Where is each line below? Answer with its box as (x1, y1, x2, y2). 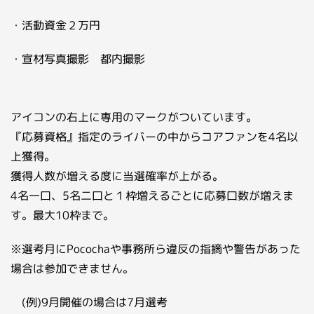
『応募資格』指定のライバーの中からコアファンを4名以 (11, 129, 298, 144)
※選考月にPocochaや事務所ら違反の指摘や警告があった (11, 241, 301, 257)
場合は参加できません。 (11, 261, 134, 276)
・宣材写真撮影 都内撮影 (11, 51, 145, 67)
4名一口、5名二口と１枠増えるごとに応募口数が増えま (11, 188, 294, 203)
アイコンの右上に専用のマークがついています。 (11, 109, 257, 125)
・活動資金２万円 (11, 18, 100, 33)
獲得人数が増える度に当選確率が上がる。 (11, 168, 224, 184)
